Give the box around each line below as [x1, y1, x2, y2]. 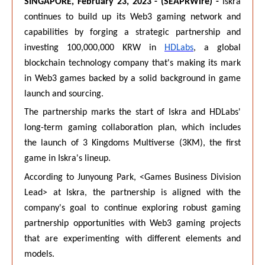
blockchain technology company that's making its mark [24, 59, 241, 68]
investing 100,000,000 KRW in [24, 43, 164, 53]
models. [24, 249, 54, 259]
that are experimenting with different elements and [24, 234, 241, 244]
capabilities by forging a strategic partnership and [24, 28, 241, 37]
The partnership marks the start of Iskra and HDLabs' [24, 108, 241, 118]
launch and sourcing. [24, 89, 104, 99]
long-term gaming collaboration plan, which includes [24, 123, 241, 133]
